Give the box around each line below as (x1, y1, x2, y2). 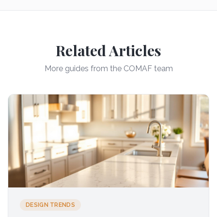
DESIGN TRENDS (26, 201, 75, 208)
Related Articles (56, 41, 161, 60)
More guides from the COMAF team (44, 64, 173, 73)
